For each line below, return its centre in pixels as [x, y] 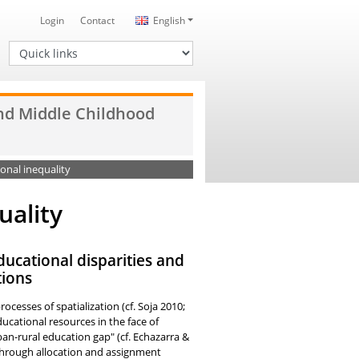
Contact [97, 20]
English [169, 20]
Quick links [33, 47]
